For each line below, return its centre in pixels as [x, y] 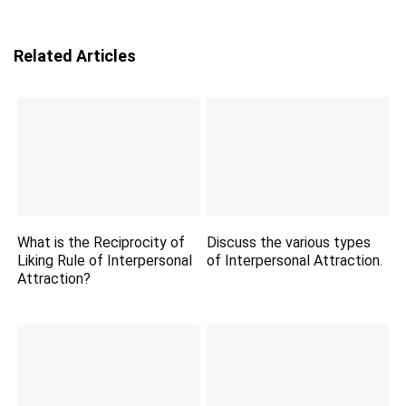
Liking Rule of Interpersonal [105, 261]
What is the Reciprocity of [101, 243]
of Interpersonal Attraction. [295, 261]
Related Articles [75, 56]
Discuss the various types [289, 243]
